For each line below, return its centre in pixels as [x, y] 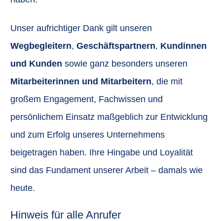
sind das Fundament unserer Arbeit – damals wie [107, 170]
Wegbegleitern [41, 46]
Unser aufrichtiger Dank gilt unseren [81, 28]
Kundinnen [184, 46]
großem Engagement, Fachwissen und [87, 99]
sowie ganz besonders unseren [125, 63]
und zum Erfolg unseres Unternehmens [88, 134]
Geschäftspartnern [116, 46]
